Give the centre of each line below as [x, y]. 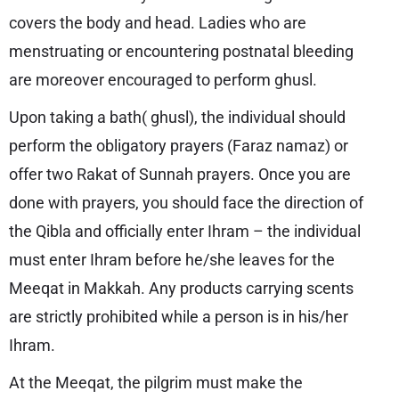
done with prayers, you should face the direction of [186, 203]
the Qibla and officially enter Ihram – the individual [185, 231]
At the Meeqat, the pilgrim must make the [156, 383]
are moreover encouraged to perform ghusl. [163, 80]
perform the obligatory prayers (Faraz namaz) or [179, 146]
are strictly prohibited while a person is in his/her [179, 317]
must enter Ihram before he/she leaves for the [172, 260]
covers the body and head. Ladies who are [158, 23]
